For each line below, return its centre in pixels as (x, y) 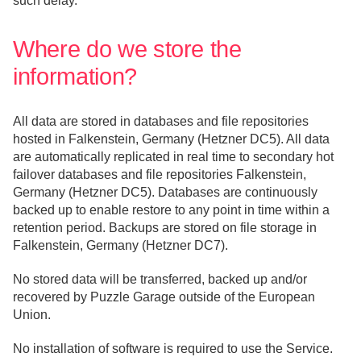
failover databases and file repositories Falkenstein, (160, 174)
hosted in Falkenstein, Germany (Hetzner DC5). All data (171, 139)
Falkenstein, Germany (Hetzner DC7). (120, 245)
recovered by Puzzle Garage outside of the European (164, 297)
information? (75, 76)
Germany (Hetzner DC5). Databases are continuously (165, 192)
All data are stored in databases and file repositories (161, 121)
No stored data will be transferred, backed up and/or (160, 279)
